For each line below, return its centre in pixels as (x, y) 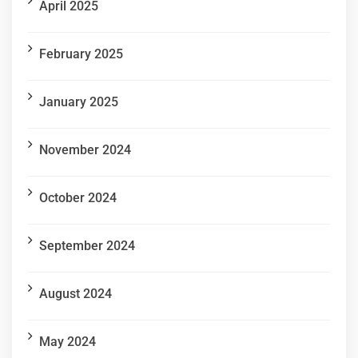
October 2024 (78, 198)
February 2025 (81, 54)
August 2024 (76, 294)
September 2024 (87, 246)
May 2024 (68, 342)
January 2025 (79, 102)
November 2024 (85, 150)
